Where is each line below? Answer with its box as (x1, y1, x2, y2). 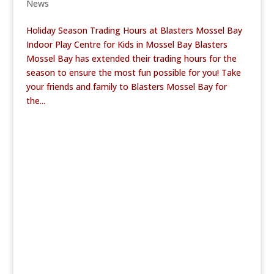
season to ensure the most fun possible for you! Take (26, 67, 241, 78)
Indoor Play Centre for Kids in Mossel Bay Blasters (26, 39, 228, 50)
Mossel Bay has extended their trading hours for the (26, 53, 237, 64)
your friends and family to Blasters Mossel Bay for (26, 81, 227, 92)
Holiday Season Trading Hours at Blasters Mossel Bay (26, 24, 242, 36)
